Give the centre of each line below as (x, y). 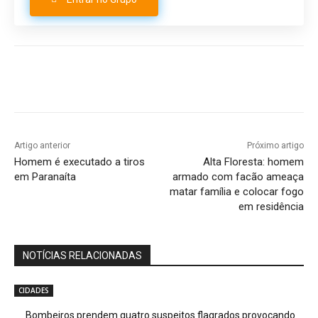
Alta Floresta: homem (253, 162)
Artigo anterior (42, 146)
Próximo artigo (275, 146)
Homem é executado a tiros (79, 162)
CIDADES (34, 291)
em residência (271, 207)
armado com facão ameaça (238, 177)
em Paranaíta (45, 177)
